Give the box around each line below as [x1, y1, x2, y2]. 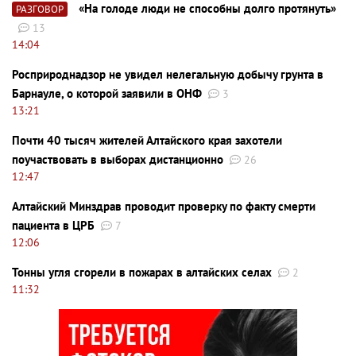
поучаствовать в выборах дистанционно [12, 152, 223, 168]
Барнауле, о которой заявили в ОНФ [12, 86, 202, 102]
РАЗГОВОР [16, 2, 64, 17]
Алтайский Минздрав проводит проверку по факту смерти [12, 199, 315, 215]
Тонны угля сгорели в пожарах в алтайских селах [12, 265, 272, 281]
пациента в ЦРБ [12, 218, 95, 234]
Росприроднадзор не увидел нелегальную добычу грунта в [12, 67, 323, 83]
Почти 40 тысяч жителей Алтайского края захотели [12, 133, 282, 149]
